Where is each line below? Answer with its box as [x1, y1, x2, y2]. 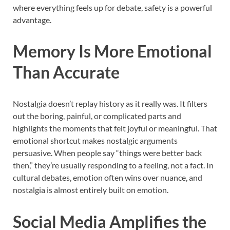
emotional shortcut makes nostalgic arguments [13, 136, 178, 146]
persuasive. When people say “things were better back [13, 148, 202, 158]
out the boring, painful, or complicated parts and [13, 111, 181, 121]
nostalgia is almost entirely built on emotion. [13, 185, 168, 195]
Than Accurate [13, 62, 120, 83]
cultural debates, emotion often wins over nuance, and [13, 172, 202, 183]
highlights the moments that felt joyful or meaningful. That [13, 123, 217, 133]
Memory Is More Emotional [13, 41, 212, 62]
